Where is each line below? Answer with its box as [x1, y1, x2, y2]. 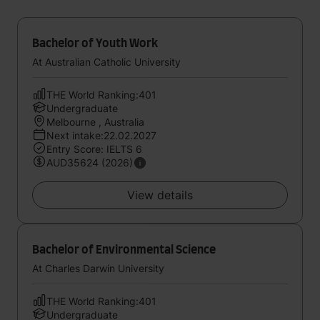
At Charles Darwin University [32, 262, 164, 274]
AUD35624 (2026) [46, 156, 133, 169]
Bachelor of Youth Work [32, 38, 158, 49]
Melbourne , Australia [46, 116, 144, 128]
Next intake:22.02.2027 [46, 129, 156, 141]
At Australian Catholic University [32, 56, 181, 68]
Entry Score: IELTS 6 [46, 143, 142, 155]
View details [127, 188, 193, 202]
